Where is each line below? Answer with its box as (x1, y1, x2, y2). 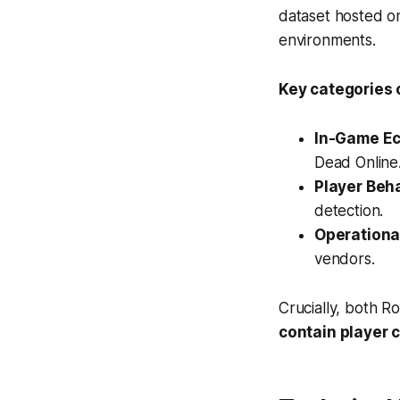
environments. (279, 31, 376, 50)
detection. (314, 202, 384, 221)
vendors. (314, 250, 375, 269)
